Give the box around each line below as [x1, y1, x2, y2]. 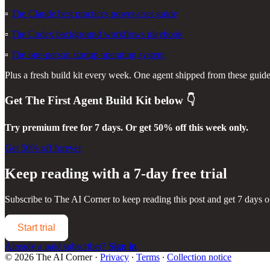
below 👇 [151, 93, 195, 107]
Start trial [17, 222, 55, 233]
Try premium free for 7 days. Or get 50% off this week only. [5, 122, 248, 133]
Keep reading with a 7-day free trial [5, 166, 227, 182]
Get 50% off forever [5, 143, 81, 154]
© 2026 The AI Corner [5, 252, 92, 263]
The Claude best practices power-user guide [11, 8, 177, 19]
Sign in [108, 241, 137, 252]
